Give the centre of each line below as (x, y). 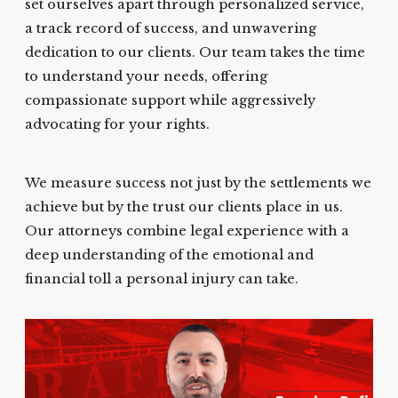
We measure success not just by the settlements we (199, 183)
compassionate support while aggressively (171, 100)
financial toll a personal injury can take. (164, 279)
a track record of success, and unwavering (171, 28)
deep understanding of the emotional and (170, 255)
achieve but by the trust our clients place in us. (184, 207)
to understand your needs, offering (147, 76)
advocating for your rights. (119, 124)
